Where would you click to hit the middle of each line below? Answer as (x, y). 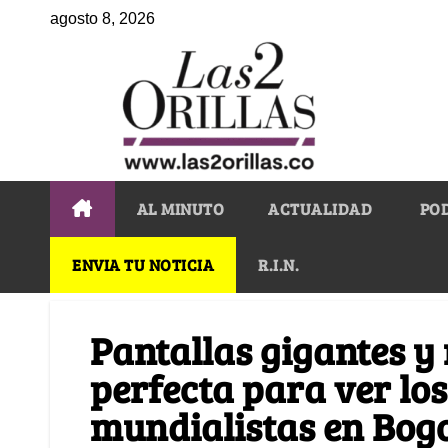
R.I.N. (278, 264)
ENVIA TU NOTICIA (143, 264)
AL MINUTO (180, 208)
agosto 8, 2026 (102, 18)
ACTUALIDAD (320, 208)
